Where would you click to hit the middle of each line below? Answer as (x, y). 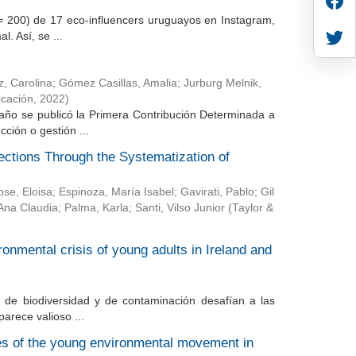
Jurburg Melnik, (222, 83)
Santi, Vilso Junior (180, 208)
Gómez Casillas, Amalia (118, 83)
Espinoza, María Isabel (116, 192)
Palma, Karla (96, 208)
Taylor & (252, 208)
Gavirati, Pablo (217, 192)
